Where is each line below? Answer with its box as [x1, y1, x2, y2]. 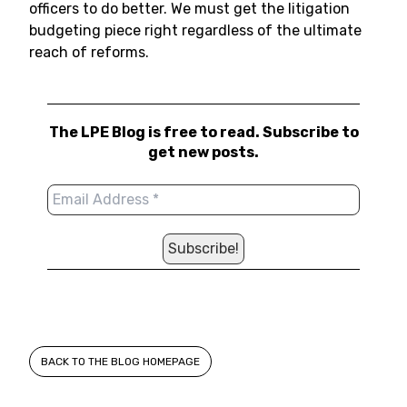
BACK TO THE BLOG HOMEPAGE [41, 355, 200, 368]
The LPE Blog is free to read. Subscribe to [48, 124, 359, 141]
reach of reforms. [29, 44, 149, 61]
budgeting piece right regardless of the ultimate [29, 22, 362, 39]
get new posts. [148, 144, 259, 161]
